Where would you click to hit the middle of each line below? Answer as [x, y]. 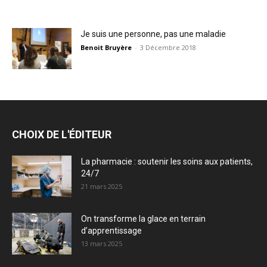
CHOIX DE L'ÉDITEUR [62, 134]
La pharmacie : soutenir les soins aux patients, [167, 162]
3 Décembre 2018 [168, 47]
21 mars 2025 [102, 186]
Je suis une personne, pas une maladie [153, 34]
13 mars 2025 [102, 243]
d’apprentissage [112, 231]
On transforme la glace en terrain [143, 219]
